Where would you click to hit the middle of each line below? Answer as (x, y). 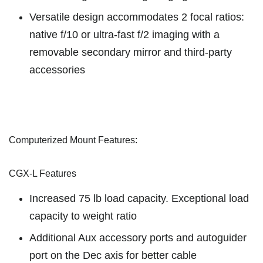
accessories (57, 70)
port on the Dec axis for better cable (113, 255)
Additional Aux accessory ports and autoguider (138, 237)
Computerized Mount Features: (73, 140)
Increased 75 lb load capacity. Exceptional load (139, 198)
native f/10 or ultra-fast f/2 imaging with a (124, 34)
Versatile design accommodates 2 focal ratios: (137, 17)
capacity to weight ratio (83, 216)
